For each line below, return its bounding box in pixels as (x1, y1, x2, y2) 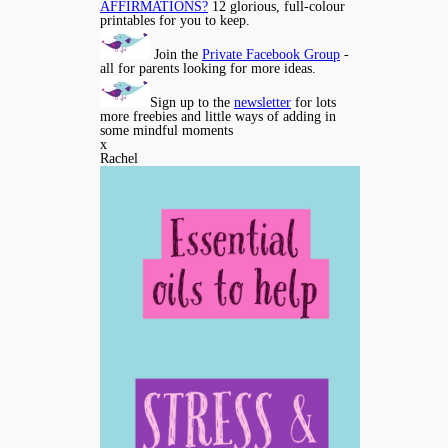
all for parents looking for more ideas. (100, 61, 316, 77)
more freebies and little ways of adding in (100, 109, 336, 125)
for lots (291, 95, 336, 111)
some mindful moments (100, 123, 233, 139)
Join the (150, 47, 202, 63)
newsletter (234, 95, 291, 111)
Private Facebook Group (202, 47, 340, 63)
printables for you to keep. (100, 12, 254, 28)
